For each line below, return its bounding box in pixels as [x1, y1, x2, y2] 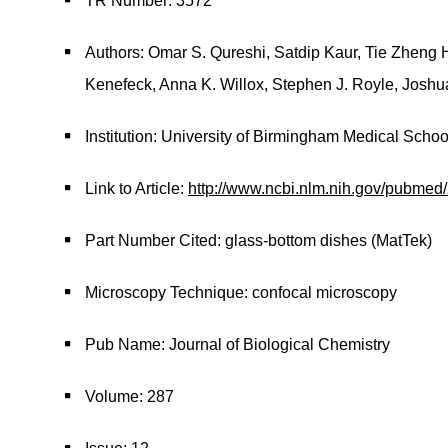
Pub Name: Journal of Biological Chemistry [85, 336, 390, 353]
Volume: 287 [85, 388, 174, 405]
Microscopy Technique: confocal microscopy [85, 284, 397, 301]
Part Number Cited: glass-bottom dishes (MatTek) [85, 232, 432, 249]
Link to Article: [85, 180, 188, 197]
